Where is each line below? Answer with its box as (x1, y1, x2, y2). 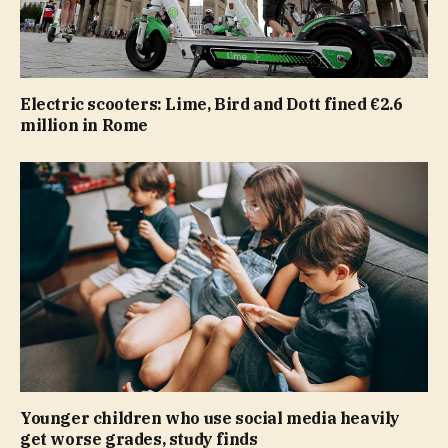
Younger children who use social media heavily (20, 407, 401, 428)
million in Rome (20, 115, 148, 136)
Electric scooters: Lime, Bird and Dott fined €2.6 (20, 94, 403, 115)
